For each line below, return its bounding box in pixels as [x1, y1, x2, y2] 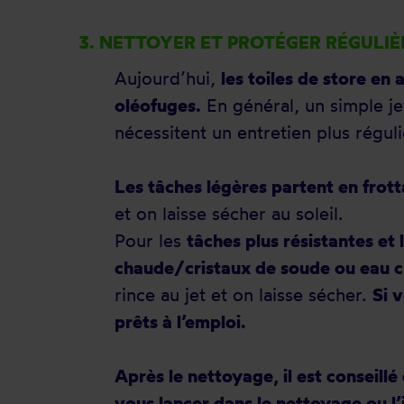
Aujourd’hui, [115, 67, 221, 89]
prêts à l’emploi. [115, 310, 246, 333]
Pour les [115, 229, 187, 252]
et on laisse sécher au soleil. [115, 202, 344, 225]
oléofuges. [115, 94, 201, 116]
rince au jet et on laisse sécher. [115, 283, 372, 306]
